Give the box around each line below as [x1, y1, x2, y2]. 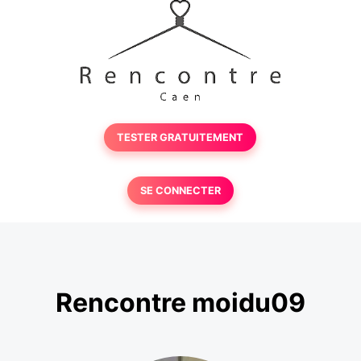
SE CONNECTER [139, 185, 221, 197]
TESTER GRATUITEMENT [117, 131, 244, 143]
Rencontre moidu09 [56, 287, 305, 319]
